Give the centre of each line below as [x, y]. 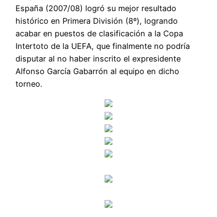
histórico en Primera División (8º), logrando [97, 21]
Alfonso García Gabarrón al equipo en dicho [97, 71]
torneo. [29, 84]
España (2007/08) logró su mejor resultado [96, 8]
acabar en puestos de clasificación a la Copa [99, 33]
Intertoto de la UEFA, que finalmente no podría [103, 46]
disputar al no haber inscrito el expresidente [98, 58]
